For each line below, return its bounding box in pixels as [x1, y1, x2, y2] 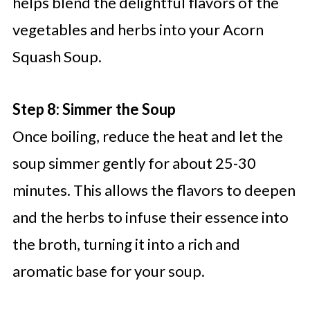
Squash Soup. [12, 47, 102, 66]
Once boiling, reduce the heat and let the [12, 127, 283, 146]
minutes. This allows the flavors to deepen [12, 181, 295, 200]
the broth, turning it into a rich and [12, 235, 240, 254]
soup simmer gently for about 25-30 [12, 154, 256, 173]
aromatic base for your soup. [12, 262, 205, 281]
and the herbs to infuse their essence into [12, 208, 289, 227]
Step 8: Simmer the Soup [12, 100, 176, 119]
